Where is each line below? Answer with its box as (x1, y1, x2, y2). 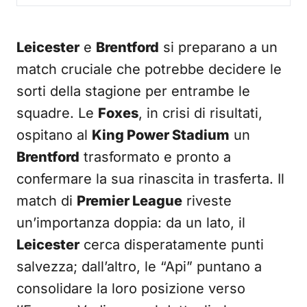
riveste (182, 193, 232, 209)
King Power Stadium (92, 127, 230, 143)
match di (16, 193, 77, 209)
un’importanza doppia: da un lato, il (16, 214, 245, 231)
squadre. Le (16, 105, 98, 121)
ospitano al (16, 127, 92, 143)
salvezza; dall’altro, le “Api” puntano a (16, 258, 262, 275)
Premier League (77, 193, 182, 209)
